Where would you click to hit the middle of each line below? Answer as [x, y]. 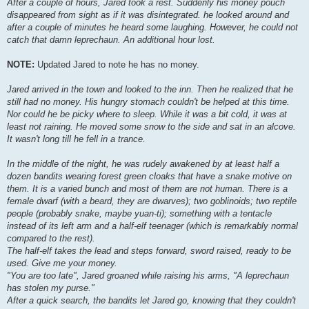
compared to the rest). [51, 238]
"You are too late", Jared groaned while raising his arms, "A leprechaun [148, 275]
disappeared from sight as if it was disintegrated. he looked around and [148, 14]
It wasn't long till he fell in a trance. [76, 139]
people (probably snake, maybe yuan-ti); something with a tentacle [139, 213]
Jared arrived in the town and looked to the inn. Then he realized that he [150, 89]
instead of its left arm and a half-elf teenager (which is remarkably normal [152, 226]
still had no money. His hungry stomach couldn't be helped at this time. [148, 101]
